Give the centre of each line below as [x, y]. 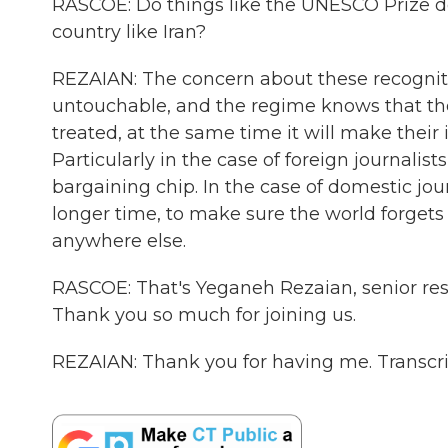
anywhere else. [119, 241]
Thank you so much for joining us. [204, 315]
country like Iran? [129, 32]
